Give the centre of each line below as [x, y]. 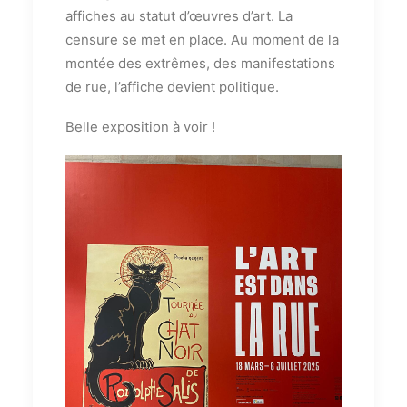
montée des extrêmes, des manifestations [200, 63]
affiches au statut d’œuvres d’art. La [179, 16]
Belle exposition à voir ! [140, 127]
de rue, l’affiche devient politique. [172, 87]
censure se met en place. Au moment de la [202, 40]
